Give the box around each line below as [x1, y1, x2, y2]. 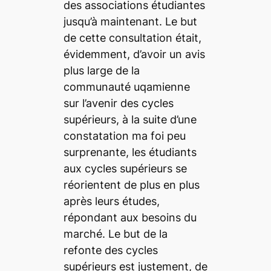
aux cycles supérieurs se [63, 162, 187, 175]
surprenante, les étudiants [63, 145, 197, 158]
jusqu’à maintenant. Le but [63, 15, 197, 28]
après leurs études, [63, 194, 160, 207]
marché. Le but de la [63, 227, 168, 240]
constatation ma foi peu [63, 129, 186, 142]
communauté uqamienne [63, 80, 190, 93]
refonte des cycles [63, 243, 158, 256]
